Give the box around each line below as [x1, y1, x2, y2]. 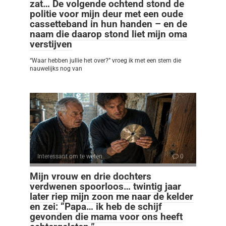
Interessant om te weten [37, 153, 102, 160]
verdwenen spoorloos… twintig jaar [30, 181, 181, 193]
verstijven [30, 38, 72, 50]
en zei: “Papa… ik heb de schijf [30, 201, 162, 213]
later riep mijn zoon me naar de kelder [30, 191, 193, 203]
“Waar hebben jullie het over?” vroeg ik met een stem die [30, 57, 181, 65]
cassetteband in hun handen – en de [30, 18, 187, 30]
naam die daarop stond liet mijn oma [30, 28, 187, 40]
